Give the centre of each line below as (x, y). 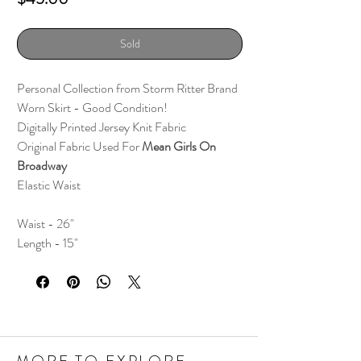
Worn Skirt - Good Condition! (92, 107)
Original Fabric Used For (79, 146)
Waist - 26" (46, 223)
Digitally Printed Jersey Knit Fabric (102, 127)
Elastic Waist (49, 185)
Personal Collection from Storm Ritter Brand (127, 88)
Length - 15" (48, 243)
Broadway (42, 165)
